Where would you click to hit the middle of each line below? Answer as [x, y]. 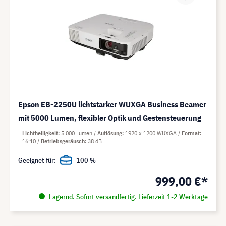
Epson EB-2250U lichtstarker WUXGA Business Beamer [112, 104]
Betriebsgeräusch [63, 141]
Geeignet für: [37, 160]
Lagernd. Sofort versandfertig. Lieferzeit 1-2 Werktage [127, 196]
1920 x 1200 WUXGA [152, 133]
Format [191, 133]
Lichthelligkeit [40, 133]
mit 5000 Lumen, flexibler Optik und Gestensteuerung [110, 117]
